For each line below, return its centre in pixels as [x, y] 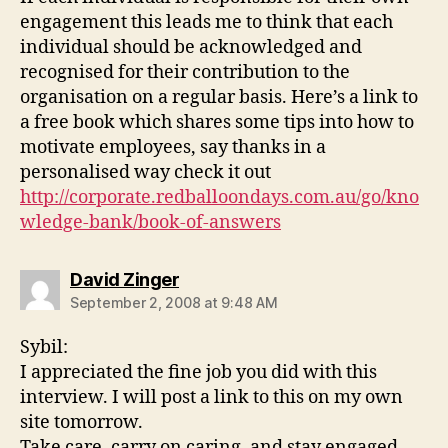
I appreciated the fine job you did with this [198, 373]
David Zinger [124, 280]
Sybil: [44, 348]
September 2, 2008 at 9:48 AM [174, 303]
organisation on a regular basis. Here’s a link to [219, 98]
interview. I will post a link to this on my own [211, 398]
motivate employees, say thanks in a [173, 148]
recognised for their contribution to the [185, 73]
